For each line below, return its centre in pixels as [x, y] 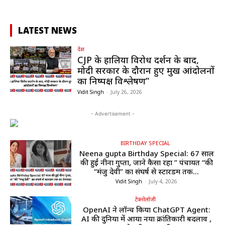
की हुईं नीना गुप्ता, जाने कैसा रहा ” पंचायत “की [146, 162]
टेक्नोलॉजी [145, 199]
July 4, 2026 [163, 182]
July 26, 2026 [127, 92]
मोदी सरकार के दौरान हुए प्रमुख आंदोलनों [146, 71]
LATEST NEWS [47, 31]
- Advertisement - [113, 114]
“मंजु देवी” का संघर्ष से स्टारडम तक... [147, 172]
